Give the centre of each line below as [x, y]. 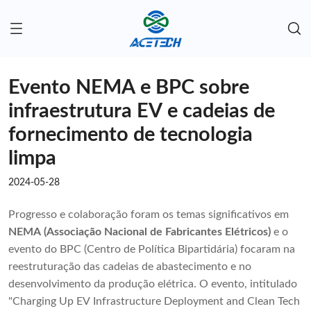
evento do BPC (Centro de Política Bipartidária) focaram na [152, 250]
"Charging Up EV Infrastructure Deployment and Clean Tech [154, 302]
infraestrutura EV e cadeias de [142, 112]
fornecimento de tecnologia [131, 135]
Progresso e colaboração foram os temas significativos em [149, 215]
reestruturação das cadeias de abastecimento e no [130, 267]
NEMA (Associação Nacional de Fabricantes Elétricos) [140, 232]
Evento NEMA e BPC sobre [129, 88]
